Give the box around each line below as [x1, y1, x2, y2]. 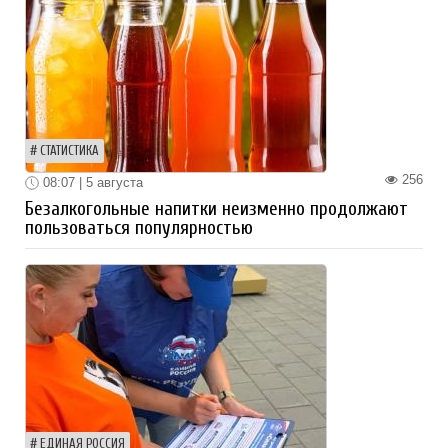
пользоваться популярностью [25, 217, 253, 240]
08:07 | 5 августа [39, 174, 143, 190]
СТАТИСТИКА [40, 143, 99, 158]
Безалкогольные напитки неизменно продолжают [25, 198, 408, 221]
